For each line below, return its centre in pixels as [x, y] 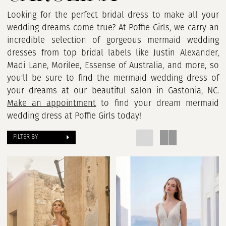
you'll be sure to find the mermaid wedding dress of [113, 78]
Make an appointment [52, 103]
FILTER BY [26, 137]
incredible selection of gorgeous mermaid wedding [113, 40]
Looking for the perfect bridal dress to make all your [113, 15]
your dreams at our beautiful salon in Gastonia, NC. [113, 91]
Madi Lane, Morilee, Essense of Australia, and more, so [113, 66]
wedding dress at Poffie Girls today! [77, 116]
